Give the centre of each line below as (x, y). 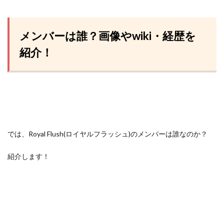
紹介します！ (28, 156)
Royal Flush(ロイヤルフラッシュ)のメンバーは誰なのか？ (118, 134)
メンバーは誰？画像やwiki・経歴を (108, 36)
